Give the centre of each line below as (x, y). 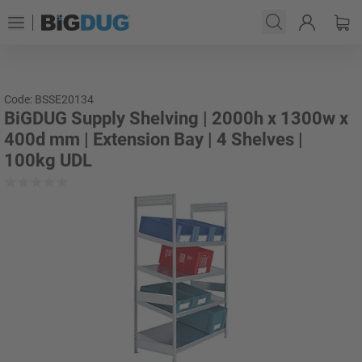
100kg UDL (48, 160)
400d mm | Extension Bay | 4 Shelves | (154, 139)
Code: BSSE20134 (49, 99)
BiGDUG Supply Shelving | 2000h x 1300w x (176, 118)
